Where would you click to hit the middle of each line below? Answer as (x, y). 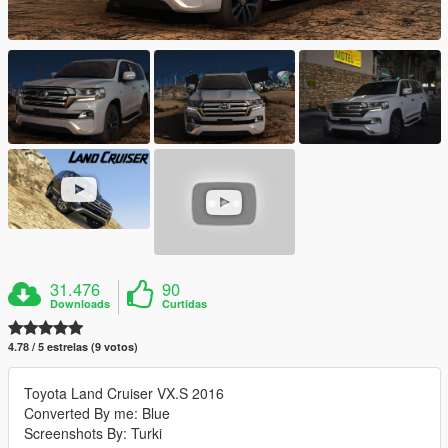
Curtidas (185, 304)
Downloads (80, 304)
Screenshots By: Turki (93, 433)
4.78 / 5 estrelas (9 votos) (73, 347)
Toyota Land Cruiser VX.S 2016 (124, 393)
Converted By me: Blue (97, 413)
